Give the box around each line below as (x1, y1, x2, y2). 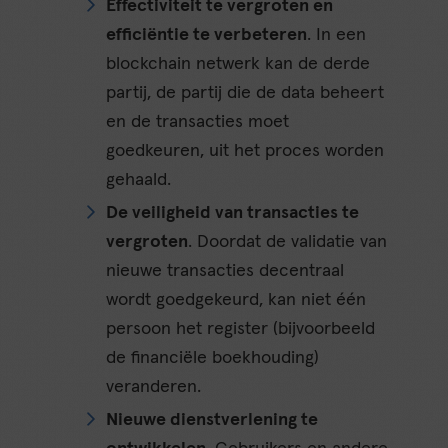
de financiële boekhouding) (106, 349, 320, 368)
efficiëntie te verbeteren (106, 26, 308, 45)
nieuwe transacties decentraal (106, 262, 345, 281)
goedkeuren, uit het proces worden (106, 142, 385, 161)
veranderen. (106, 378, 202, 397)
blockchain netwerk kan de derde (106, 55, 371, 74)
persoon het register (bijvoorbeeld (106, 320, 376, 339)
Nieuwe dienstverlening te (106, 411, 319, 430)
